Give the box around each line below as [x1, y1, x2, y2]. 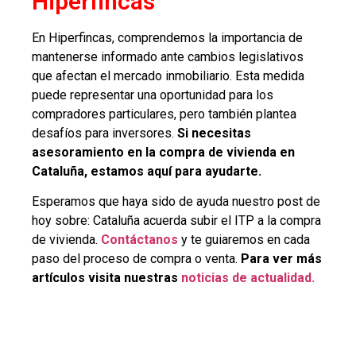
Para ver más [241, 250, 322, 266]
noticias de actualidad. [178, 269, 315, 285]
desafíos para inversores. [32, 125, 177, 141]
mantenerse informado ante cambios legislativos [32, 48, 304, 64]
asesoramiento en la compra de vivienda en [32, 144, 295, 160]
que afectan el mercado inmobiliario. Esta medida [32, 68, 304, 83]
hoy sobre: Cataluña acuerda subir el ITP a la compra [32, 212, 321, 228]
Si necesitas [177, 125, 251, 141]
